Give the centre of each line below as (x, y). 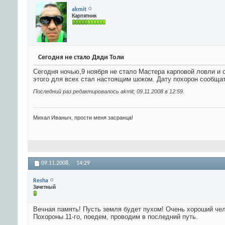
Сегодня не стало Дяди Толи (81, 58)
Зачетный (44, 187)
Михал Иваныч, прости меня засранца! (83, 118)
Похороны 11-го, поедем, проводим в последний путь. (116, 217)
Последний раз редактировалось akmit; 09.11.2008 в (101, 92)
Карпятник (84, 16)
